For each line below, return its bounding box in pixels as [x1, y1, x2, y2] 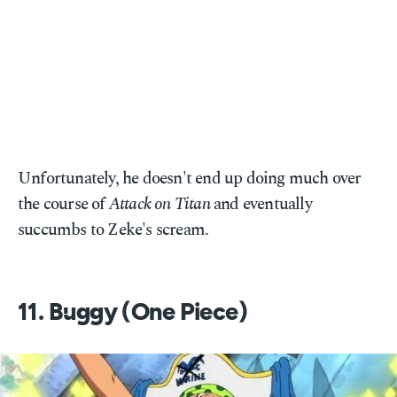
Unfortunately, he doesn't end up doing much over [18, 166, 362, 191]
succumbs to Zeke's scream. [18, 217, 209, 243]
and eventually [209, 191, 312, 217]
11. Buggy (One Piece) [18, 300, 248, 324]
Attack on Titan [108, 191, 210, 217]
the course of [18, 191, 109, 217]
